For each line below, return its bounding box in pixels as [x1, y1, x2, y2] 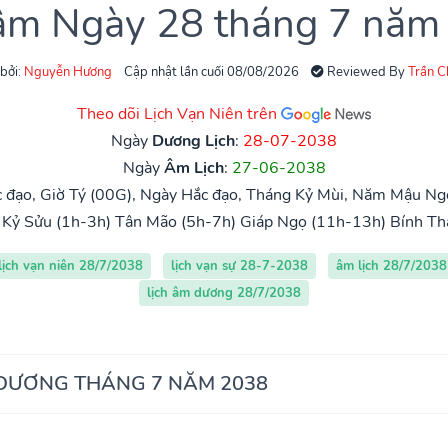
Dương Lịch [152, 129, 235, 152]
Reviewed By [324, 62, 408, 81]
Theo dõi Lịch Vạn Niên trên [77, 102, 281, 125]
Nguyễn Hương [24, 62, 112, 81]
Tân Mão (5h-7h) [114, 210, 236, 233]
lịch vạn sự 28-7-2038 [170, 256, 308, 275]
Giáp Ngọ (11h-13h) [239, 210, 386, 233]
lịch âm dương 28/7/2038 [147, 283, 301, 302]
